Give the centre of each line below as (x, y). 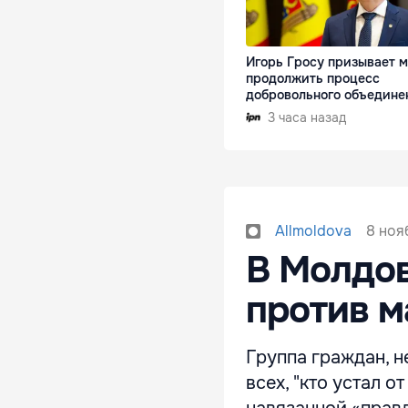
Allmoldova (313, 231)
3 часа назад (307, 118)
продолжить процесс (313, 79)
